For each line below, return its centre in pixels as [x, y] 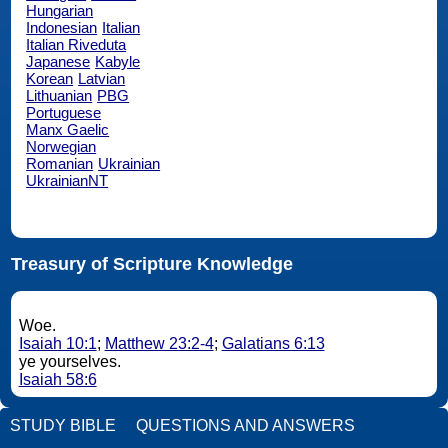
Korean [50, 78]
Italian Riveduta [76, 44]
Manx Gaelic [68, 129]
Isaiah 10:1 [57, 344]
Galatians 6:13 [273, 344]
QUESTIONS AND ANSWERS [245, 425]
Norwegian [61, 146]
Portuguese [64, 112]
